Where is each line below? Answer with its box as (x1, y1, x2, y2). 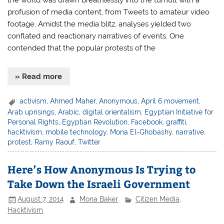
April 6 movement (141, 97, 199, 105)
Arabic (58, 107, 79, 116)
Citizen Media (135, 195, 179, 203)
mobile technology (45, 127, 107, 136)
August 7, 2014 (17, 195, 64, 203)
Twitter (78, 137, 101, 146)
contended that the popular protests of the (7, 43, 156, 53)
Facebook (131, 117, 163, 126)
